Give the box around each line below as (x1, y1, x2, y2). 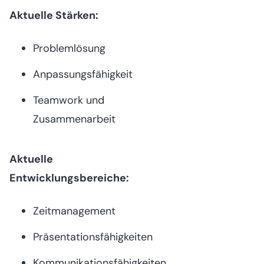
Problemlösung (33, 41, 105, 55)
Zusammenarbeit (33, 111, 115, 126)
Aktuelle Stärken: (9, 8, 98, 22)
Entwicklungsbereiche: (9, 170, 129, 185)
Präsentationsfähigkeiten (33, 229, 153, 244)
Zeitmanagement (33, 203, 115, 218)
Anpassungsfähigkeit (33, 67, 133, 81)
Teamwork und (33, 93, 104, 107)
